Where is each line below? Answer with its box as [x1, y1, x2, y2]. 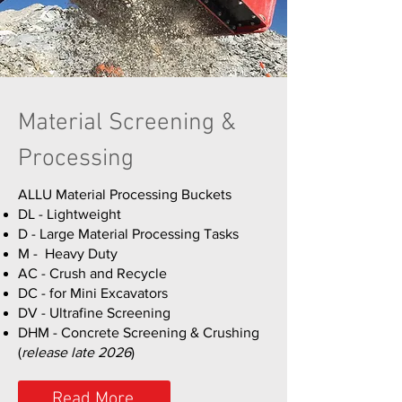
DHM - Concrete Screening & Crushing [18, 325, 259, 340]
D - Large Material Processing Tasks [18, 226, 239, 241]
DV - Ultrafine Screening [18, 305, 170, 320]
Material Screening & [18, 109, 236, 137]
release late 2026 [22, 345, 131, 360]
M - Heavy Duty [18, 246, 118, 261]
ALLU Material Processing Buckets [18, 187, 232, 202]
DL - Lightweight [18, 206, 121, 222]
